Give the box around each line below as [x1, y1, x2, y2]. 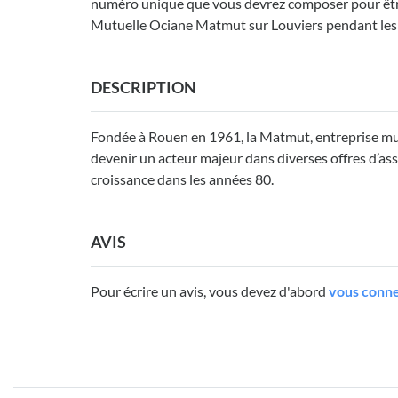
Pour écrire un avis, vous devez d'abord [91, 283, 329, 300]
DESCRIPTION [91, 77, 196, 98]
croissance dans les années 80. [91, 171, 274, 188]
